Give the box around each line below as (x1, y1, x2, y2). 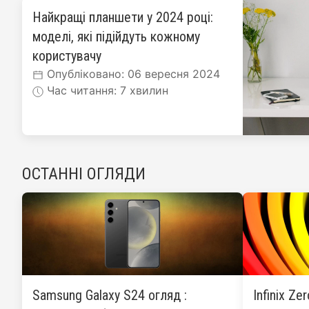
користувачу (32, 48, 101, 64)
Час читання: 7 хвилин (43, 83, 168, 97)
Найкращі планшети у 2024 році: (32, 9, 213, 26)
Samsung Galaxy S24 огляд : (32, 287, 187, 303)
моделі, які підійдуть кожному (32, 28, 200, 45)
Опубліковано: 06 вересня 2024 (43, 67, 220, 81)
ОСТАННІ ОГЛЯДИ (22, 164, 146, 183)
